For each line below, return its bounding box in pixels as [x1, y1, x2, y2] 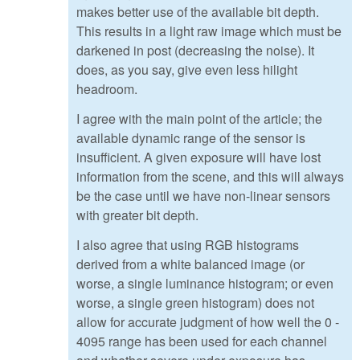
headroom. [76, 80, 137, 99]
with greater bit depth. [76, 206, 198, 225]
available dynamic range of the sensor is [76, 129, 305, 148]
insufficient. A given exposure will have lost [76, 148, 321, 167]
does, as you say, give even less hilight [76, 60, 297, 80]
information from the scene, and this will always [76, 167, 344, 186]
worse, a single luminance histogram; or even [76, 274, 333, 293]
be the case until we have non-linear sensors [76, 186, 330, 206]
